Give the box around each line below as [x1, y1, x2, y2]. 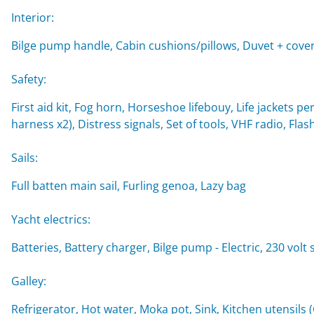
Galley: [11, 273, 46, 289]
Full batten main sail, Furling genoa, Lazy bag [11, 177, 246, 193]
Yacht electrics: [11, 211, 90, 227]
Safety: [11, 71, 46, 87]
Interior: [11, 9, 54, 25]
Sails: [11, 149, 38, 165]
